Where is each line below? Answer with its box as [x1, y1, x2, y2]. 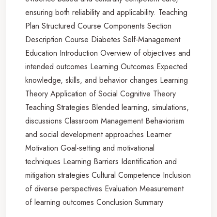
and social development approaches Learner [25, 128, 171, 140]
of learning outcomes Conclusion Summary [25, 196, 163, 208]
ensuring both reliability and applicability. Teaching [25, 6, 187, 18]
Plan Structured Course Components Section [25, 20, 171, 31]
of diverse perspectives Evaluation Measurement [25, 183, 184, 194]
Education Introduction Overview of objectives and [25, 47, 190, 59]
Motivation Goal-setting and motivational [25, 142, 155, 154]
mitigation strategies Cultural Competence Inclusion [25, 169, 191, 181]
